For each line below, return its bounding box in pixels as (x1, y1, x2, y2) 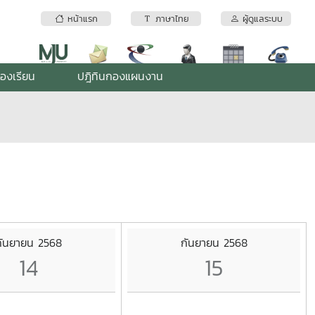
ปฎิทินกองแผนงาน (77, 67, 163, 84)
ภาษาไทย (152, 12, 189, 26)
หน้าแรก (63, 12, 98, 26)
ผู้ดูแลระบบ (238, 12, 283, 26)
